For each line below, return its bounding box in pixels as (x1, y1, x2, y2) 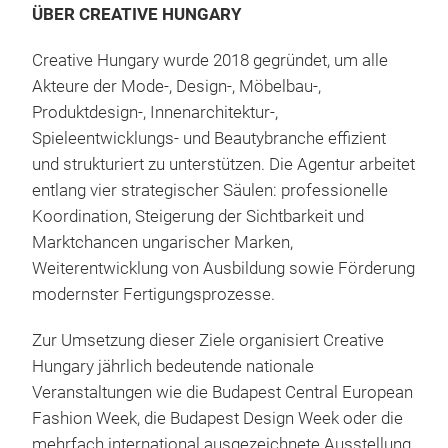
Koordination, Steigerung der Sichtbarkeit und (32, 207, 364, 227)
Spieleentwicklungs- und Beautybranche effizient (32, 129, 386, 149)
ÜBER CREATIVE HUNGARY (32, 5, 242, 25)
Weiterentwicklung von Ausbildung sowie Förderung (32, 259, 415, 279)
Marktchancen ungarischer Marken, (32, 233, 293, 253)
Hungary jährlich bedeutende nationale (32, 357, 314, 377)
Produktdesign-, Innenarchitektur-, (32, 103, 278, 123)
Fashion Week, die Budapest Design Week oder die (32, 409, 403, 429)
